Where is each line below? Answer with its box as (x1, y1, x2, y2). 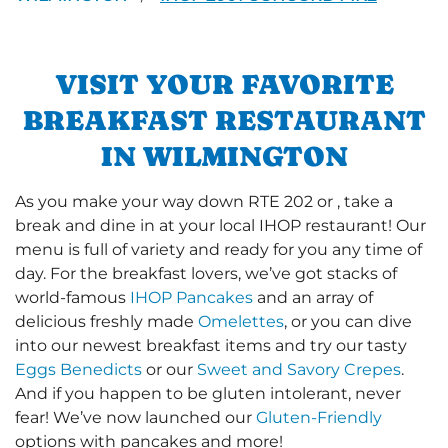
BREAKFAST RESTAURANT (22, 103, 426, 136)
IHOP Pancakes (130, 287, 253, 307)
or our (142, 359, 197, 379)
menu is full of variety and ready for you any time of (15, 239, 422, 259)
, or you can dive (284, 311, 412, 331)
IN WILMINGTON (100, 139, 348, 172)
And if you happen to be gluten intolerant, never (15, 383, 401, 403)
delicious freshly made (15, 311, 198, 331)
